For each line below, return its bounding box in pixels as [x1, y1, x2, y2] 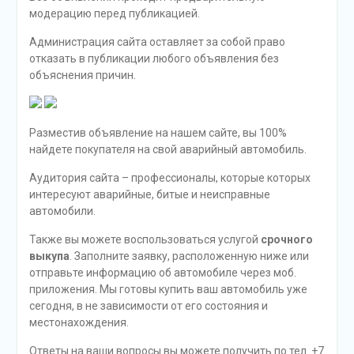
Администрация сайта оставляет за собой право [28, 36, 285, 49]
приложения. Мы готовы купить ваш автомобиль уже [28, 283, 307, 296]
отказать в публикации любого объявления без [28, 52, 279, 66]
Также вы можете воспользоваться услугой [28, 233, 261, 247]
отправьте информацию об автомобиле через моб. [28, 266, 296, 280]
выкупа [28, 250, 70, 263]
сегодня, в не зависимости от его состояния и [28, 299, 268, 313]
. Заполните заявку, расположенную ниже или [69, 250, 309, 263]
